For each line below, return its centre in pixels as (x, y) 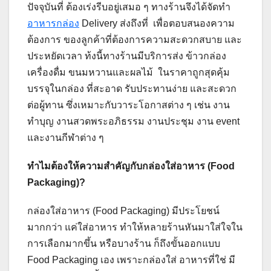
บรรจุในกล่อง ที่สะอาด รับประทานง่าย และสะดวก (132, 88)
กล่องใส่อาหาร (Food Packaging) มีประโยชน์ (123, 211)
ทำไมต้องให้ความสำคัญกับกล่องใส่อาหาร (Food (131, 166)
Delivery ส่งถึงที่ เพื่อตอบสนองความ (157, 23)
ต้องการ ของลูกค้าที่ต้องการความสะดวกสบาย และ (135, 39)
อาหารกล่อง (53, 23)
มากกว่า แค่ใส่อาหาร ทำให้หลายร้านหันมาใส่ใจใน (135, 227)
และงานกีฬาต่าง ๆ (66, 137)
